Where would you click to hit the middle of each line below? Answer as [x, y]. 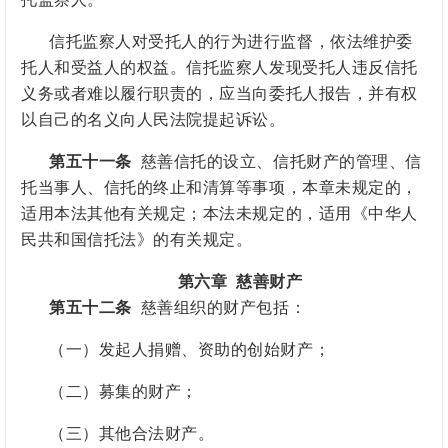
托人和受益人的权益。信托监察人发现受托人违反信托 [219, 68]
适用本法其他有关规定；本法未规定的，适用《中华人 [219, 214]
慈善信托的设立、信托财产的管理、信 [276, 162]
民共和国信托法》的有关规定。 [137, 240]
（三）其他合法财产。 [132, 434]
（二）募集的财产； [123, 392]
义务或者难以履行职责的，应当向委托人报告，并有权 [219, 94]
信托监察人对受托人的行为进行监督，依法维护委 [231, 42]
